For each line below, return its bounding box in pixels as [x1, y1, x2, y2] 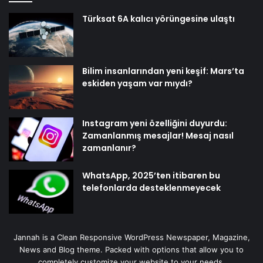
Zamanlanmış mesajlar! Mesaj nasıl [82, 129, 234, 141]
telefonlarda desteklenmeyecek [82, 181, 221, 194]
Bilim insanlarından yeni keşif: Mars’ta [82, 65, 244, 77]
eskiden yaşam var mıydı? [82, 77, 193, 89]
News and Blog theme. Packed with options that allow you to [19, 244, 244, 254]
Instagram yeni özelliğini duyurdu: [82, 117, 227, 129]
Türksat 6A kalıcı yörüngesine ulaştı [82, 12, 235, 25]
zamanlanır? [82, 141, 136, 154]
